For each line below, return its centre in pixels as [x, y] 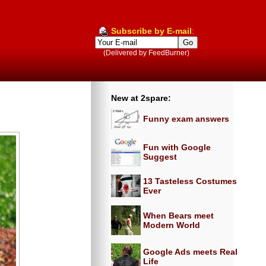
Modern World [172, 225]
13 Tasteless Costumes [190, 181]
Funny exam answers [186, 119]
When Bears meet [178, 216]
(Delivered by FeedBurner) [146, 53]
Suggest [160, 157]
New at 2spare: [141, 98]
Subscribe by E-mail [151, 31]
